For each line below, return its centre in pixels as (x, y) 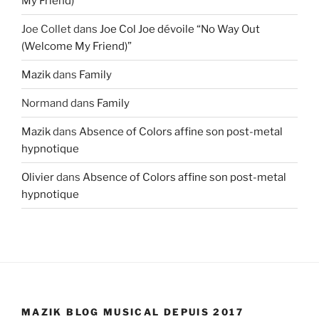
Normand (45, 103)
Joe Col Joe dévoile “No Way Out (180, 29)
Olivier (38, 177)
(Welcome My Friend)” (77, 46)
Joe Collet (46, 29)
